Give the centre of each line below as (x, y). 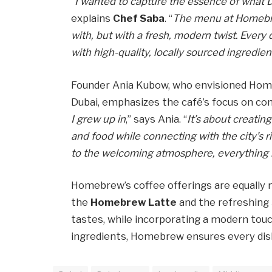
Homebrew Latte (134, 202)
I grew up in (99, 119)
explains (92, 19)
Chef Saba (139, 19)
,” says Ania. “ (157, 119)
